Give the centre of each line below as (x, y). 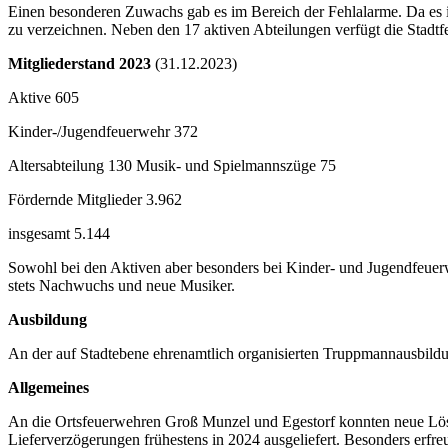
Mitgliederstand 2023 (79, 64)
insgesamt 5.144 (59, 234)
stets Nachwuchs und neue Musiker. (121, 286)
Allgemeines (48, 388)
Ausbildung (47, 320)
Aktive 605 (43, 98)
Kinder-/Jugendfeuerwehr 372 (103, 132)
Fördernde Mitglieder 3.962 (95, 200)
